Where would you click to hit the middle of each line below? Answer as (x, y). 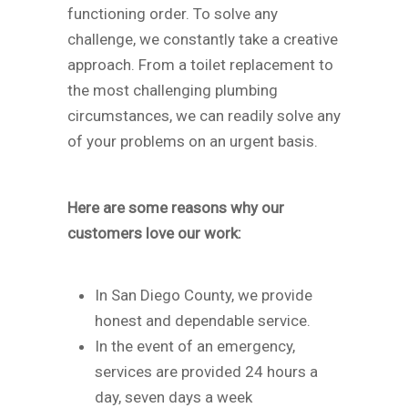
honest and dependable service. (203, 320)
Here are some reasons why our (176, 207)
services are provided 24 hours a (206, 371)
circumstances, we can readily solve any (204, 115)
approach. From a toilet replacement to (200, 64)
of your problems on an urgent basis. (193, 141)
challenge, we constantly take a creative (203, 39)
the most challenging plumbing (173, 90)
